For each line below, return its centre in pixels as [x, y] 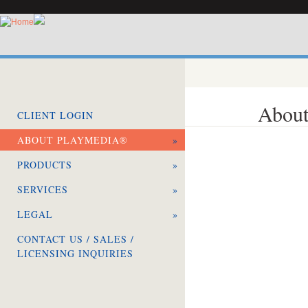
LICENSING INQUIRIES [75, 253]
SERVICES [43, 189]
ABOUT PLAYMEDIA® [73, 140]
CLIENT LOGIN [55, 115]
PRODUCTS [45, 165]
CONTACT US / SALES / [76, 239]
